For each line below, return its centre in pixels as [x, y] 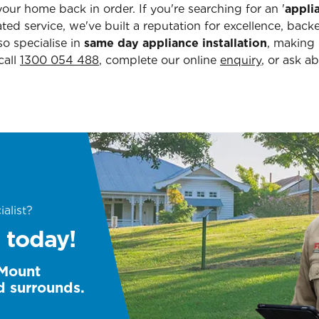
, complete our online [159, 60]
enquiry [241, 60]
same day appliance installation [176, 43]
